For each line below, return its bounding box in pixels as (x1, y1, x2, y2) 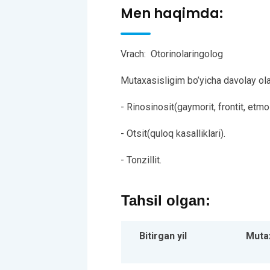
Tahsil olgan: (121, 192, 210, 209)
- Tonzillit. (121, 154, 162, 166)
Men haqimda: (121, 4, 223, 23)
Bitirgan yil (139, 230, 187, 242)
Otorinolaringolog (151, 48, 223, 60)
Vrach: (121, 48, 146, 60)
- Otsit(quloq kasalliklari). (121, 127, 225, 139)
